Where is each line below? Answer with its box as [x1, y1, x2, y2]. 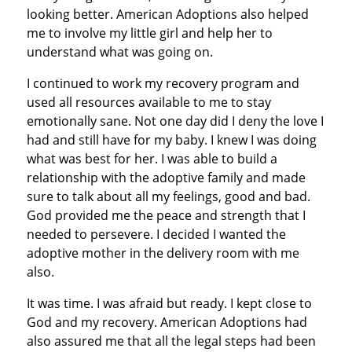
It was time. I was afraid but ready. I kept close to [26, 294, 312, 312]
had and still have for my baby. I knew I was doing [26, 130, 317, 148]
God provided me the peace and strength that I [26, 206, 306, 224]
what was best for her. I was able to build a [26, 149, 277, 167]
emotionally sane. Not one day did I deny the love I [26, 112, 324, 130]
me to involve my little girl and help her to [26, 24, 273, 42]
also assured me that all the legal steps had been [26, 332, 316, 350]
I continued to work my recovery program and [26, 74, 299, 92]
